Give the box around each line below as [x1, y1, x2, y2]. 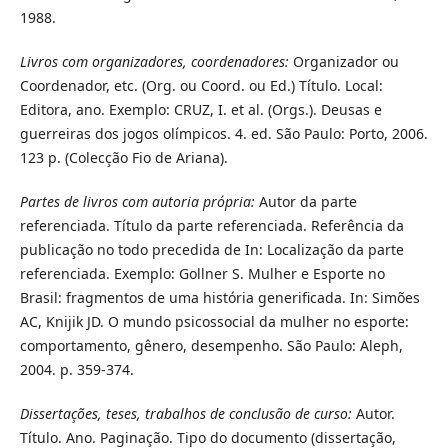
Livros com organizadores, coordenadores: [19, 52, 289, 72]
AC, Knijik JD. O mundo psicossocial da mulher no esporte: [19, 312, 409, 332]
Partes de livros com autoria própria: [19, 192, 255, 212]
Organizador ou [288, 52, 399, 72]
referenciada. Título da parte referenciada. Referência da [19, 216, 404, 236]
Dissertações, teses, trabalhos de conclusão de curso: [19, 404, 352, 424]
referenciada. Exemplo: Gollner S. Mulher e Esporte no [19, 264, 385, 284]
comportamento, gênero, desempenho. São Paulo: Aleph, [19, 336, 403, 356]
